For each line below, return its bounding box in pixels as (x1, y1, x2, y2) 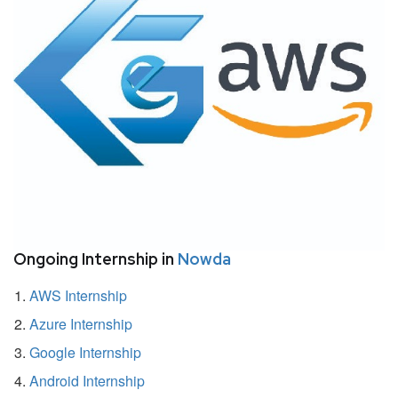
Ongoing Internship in (13, 248, 178, 269)
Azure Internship (29, 313, 132, 334)
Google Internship (29, 341, 141, 362)
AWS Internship (29, 284, 127, 306)
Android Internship (29, 370, 145, 391)
